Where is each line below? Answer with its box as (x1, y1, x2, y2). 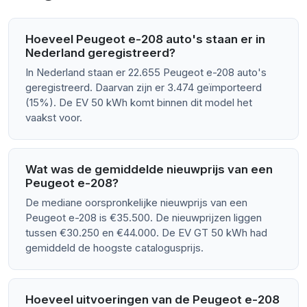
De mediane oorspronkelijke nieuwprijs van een (25, 196, 247, 210)
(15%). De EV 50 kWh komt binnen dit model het (25, 96, 252, 110)
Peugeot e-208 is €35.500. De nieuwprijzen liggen (25, 211, 262, 225)
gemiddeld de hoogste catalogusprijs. (25, 241, 204, 255)
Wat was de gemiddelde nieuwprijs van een (25, 162, 273, 177)
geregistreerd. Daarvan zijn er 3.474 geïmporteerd (25, 81, 262, 95)
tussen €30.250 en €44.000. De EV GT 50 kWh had (25, 226, 267, 240)
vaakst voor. (25, 111, 82, 125)
